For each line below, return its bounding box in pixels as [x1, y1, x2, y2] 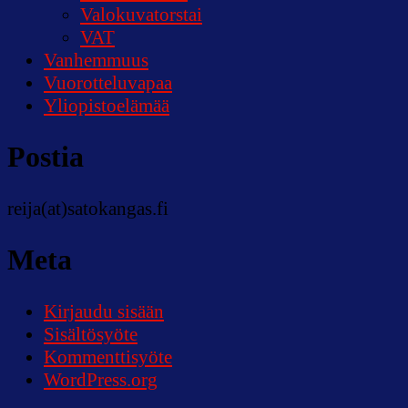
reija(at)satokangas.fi [7, 198, 168, 220]
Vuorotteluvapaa [44, 71, 172, 94]
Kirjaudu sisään [44, 301, 164, 323]
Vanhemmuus [44, 48, 148, 71]
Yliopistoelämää [44, 94, 169, 117]
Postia [7, 140, 84, 173]
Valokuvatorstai [80, 3, 202, 25]
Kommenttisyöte [44, 346, 172, 369]
